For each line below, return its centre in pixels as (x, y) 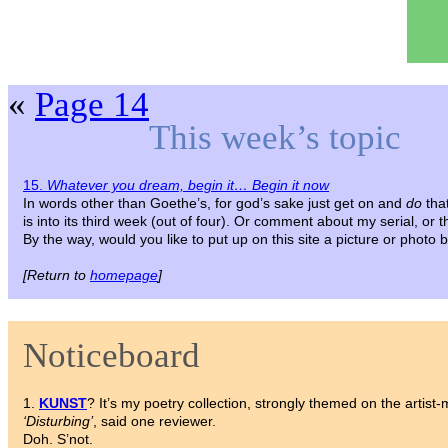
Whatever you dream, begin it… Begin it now (188, 185)
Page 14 (92, 105)
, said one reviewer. (154, 421)
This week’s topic (275, 138)
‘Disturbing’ (58, 421)
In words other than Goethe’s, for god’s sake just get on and (214, 203)
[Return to (56, 275)
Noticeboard (111, 356)
